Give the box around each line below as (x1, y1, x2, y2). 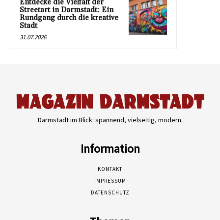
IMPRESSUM (94, 177, 126, 185)
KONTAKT (98, 165, 122, 173)
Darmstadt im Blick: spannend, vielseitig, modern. (37, 115, 183, 125)
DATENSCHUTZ (90, 189, 130, 196)
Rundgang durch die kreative (20, 13, 118, 23)
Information (80, 141, 140, 157)
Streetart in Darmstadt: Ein (20, 5, 113, 15)
